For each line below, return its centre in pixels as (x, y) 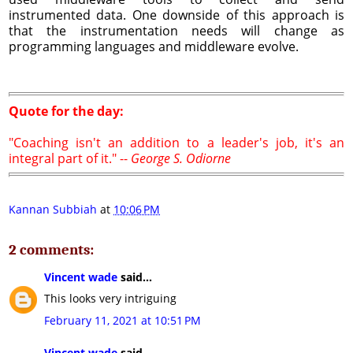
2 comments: (51, 249)
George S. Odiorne (181, 158)
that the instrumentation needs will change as (176, 30)
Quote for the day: (66, 111)
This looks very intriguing (110, 299)
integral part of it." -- (70, 158)
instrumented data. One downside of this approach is (176, 15)
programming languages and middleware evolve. (154, 46)
